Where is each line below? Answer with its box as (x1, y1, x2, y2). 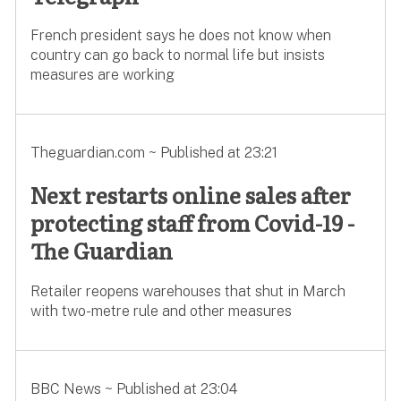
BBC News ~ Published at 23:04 (30, 380, 237, 398)
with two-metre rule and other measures (30, 303, 292, 320)
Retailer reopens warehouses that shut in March (30, 283, 346, 301)
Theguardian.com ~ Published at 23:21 (30, 144, 277, 162)
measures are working (30, 66, 175, 84)
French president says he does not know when (30, 27, 331, 45)
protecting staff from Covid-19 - (30, 207, 354, 239)
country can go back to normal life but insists (30, 47, 325, 64)
